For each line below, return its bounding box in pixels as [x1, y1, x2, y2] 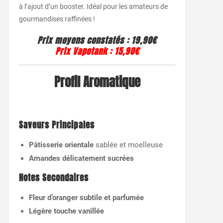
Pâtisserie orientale [28, 140, 94, 150]
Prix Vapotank [55, 45, 107, 58]
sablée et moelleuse [93, 140, 163, 150]
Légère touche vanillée [28, 207, 104, 216]
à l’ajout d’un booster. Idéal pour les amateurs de [18, 2, 168, 11]
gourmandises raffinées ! [18, 15, 95, 23]
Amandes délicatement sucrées [28, 154, 134, 163]
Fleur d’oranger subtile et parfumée [28, 193, 144, 203]
